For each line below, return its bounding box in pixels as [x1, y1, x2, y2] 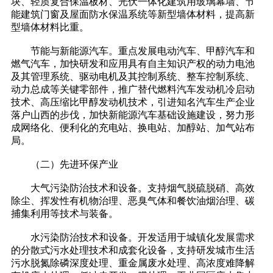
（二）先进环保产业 [11, 159, 118, 170]
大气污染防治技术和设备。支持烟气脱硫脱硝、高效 [11, 183, 255, 194]
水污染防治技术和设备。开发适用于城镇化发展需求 [11, 232, 255, 243]
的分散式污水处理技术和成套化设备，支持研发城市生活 [11, 245, 255, 256]
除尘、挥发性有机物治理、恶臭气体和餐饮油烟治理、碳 [11, 196, 255, 207]
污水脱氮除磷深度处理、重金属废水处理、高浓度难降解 [11, 258, 255, 269]
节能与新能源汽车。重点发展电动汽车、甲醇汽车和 [11, 46, 255, 57]
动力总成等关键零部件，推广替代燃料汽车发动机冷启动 [11, 84, 255, 95]
